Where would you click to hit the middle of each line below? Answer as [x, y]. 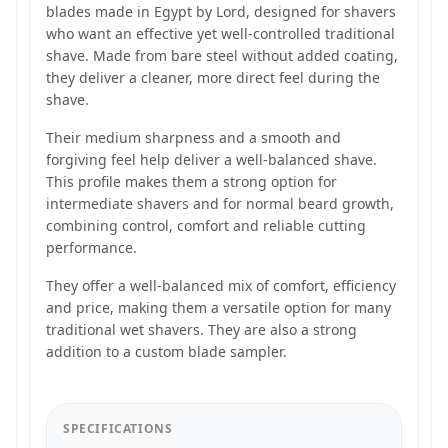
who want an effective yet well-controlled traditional [220, 33]
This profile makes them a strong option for [191, 181]
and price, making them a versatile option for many [218, 307]
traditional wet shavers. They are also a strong [201, 329]
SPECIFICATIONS [118, 428]
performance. [91, 247]
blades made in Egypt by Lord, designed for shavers [221, 11]
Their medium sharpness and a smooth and [193, 137]
